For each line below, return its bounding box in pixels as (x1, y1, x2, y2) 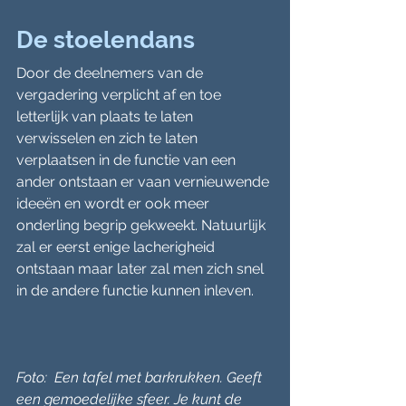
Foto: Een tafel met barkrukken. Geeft (16, 369, 266, 386)
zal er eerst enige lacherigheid (16, 238, 218, 256)
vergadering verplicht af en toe (16, 86, 225, 103)
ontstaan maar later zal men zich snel (16, 260, 267, 277)
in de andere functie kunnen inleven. (16, 282, 254, 299)
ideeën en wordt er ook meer (16, 195, 213, 212)
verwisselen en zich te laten (16, 130, 201, 147)
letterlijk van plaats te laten (16, 108, 197, 125)
